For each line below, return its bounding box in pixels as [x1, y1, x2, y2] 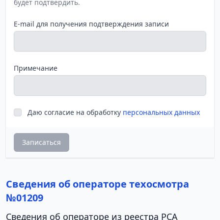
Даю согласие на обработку [27, 108, 123, 117]
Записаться [22, 137, 61, 147]
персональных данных [123, 108, 200, 117]
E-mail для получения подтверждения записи [14, 19, 169, 28]
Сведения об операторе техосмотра [6, 177, 189, 191]
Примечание [14, 63, 57, 73]
